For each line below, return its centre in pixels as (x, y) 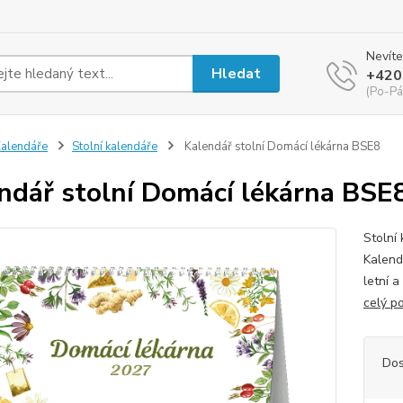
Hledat (237, 73)
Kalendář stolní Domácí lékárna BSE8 (281, 147)
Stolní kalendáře (114, 147)
